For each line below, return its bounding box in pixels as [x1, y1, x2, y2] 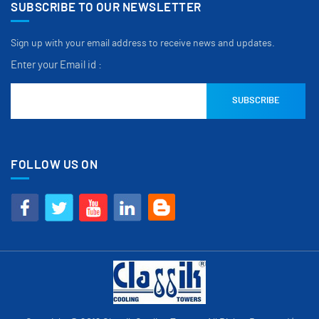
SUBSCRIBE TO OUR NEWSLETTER [11, 1, 202, 14]
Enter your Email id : [11, 60, 102, 71]
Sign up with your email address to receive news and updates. [11, 38, 275, 49]
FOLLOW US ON [11, 158, 98, 171]
